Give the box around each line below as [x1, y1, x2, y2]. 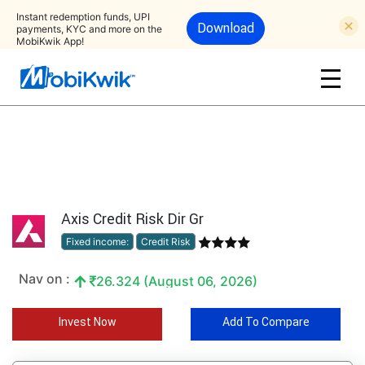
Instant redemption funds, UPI [16, 10, 150, 23]
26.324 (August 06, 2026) [96, 273, 257, 289]
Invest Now [57, 314, 117, 329]
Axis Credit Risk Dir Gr [61, 209, 204, 228]
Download [197, 20, 254, 36]
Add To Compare [222, 314, 310, 329]
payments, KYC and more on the [16, 22, 162, 35]
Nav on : [19, 270, 70, 287]
